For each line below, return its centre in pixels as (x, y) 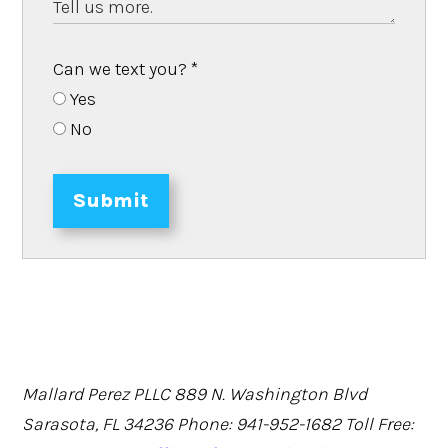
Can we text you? (122, 68)
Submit (111, 200)
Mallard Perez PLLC (96, 393)
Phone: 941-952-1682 (259, 423)
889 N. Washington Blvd (271, 393)
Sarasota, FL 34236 (100, 423)
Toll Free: (380, 423)
